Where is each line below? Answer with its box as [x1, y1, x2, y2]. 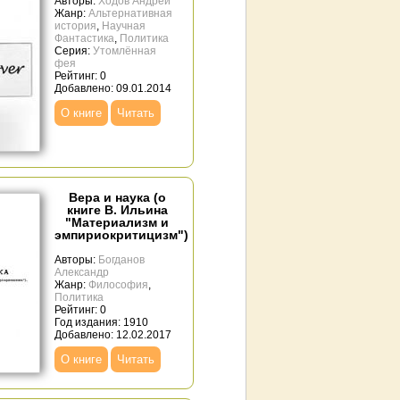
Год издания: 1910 [54, 316, 148, 329]
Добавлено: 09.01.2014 [54, 82, 171, 95]
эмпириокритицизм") [54, 228, 188, 242]
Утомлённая [93, 45, 156, 57]
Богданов [98, 254, 145, 266]
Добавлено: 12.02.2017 [54, 329, 171, 341]
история [54, 20, 96, 32]
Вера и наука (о [68, 190, 166, 204]
